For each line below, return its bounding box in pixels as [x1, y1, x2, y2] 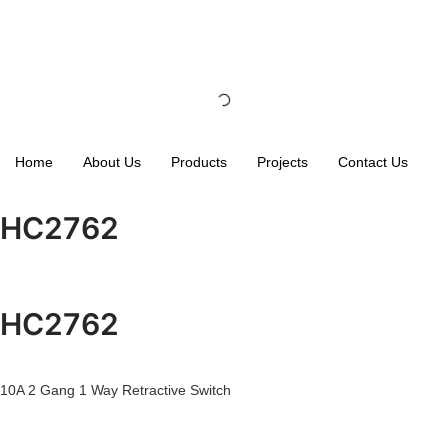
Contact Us [338, 154, 408, 170]
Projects [257, 154, 308, 170]
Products [171, 154, 227, 170]
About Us [83, 154, 141, 170]
